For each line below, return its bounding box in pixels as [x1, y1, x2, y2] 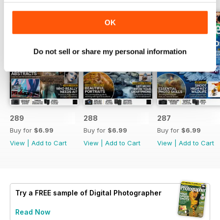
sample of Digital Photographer [51, 189, 162, 197]
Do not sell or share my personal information [33, 47, 187, 55]
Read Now [15, 208, 51, 217]
